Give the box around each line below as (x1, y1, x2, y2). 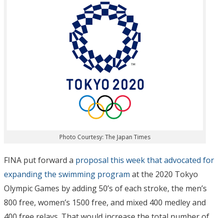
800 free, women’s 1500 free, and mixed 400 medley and (4, 197, 206, 208)
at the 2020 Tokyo (130, 168, 198, 180)
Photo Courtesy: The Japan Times (59, 132, 150, 141)
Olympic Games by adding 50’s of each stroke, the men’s (4, 182, 207, 194)
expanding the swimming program (4, 168, 130, 180)
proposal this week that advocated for (75, 154, 214, 165)
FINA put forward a (4, 154, 75, 165)
